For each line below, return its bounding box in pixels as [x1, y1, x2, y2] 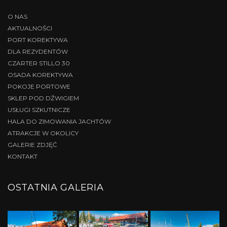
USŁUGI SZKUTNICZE [8, 106, 70, 114]
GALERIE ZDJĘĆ [8, 141, 57, 149]
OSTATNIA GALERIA [8, 182, 104, 194]
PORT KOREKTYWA [8, 36, 68, 44]
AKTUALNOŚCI [8, 24, 52, 32]
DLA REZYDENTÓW [8, 48, 68, 56]
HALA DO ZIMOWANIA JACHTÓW [8, 118, 111, 126]
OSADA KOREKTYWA [8, 71, 73, 79]
